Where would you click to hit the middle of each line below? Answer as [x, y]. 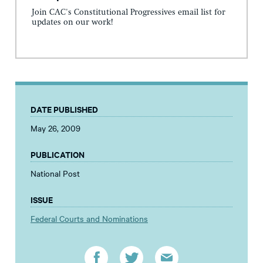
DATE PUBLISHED [64, 109]
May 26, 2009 [55, 128]
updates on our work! [72, 23]
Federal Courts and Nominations [89, 219]
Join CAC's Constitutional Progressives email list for [129, 13]
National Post [55, 173]
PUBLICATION [58, 154]
